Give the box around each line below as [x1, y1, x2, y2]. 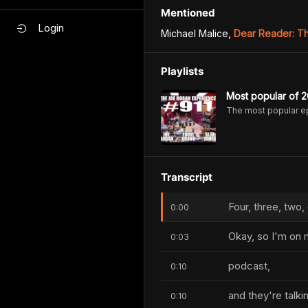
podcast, [228, 259, 270, 272]
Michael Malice [161, 27, 228, 39]
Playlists [161, 65, 203, 78]
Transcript [161, 170, 212, 184]
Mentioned [161, 6, 215, 19]
